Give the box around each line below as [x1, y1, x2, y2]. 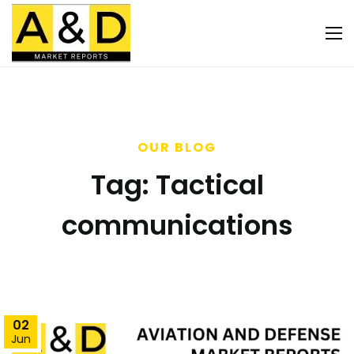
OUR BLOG [137, 138, 217, 156]
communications [61, 206, 293, 244]
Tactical [155, 166, 264, 204]
